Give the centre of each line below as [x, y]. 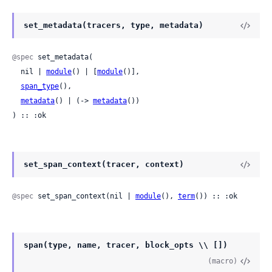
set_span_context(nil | [84, 196]
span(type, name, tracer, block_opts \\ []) [126, 245]
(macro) [223, 261]
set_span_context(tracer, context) [104, 165]
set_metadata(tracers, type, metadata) [114, 25]
